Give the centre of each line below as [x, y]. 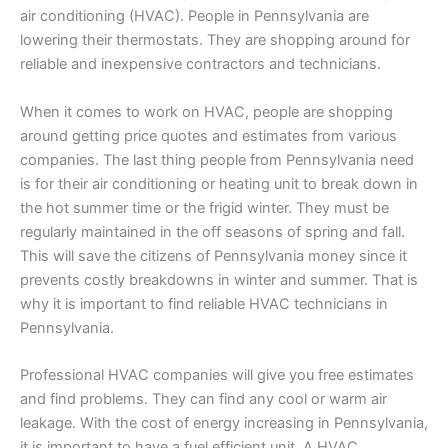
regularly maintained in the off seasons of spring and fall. [212, 231]
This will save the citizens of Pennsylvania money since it [213, 255]
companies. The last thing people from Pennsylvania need [217, 159]
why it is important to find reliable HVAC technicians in [204, 303]
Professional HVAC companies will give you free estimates [217, 375]
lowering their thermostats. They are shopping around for [215, 40]
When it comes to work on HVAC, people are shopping [206, 111]
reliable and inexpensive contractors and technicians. [200, 64]
